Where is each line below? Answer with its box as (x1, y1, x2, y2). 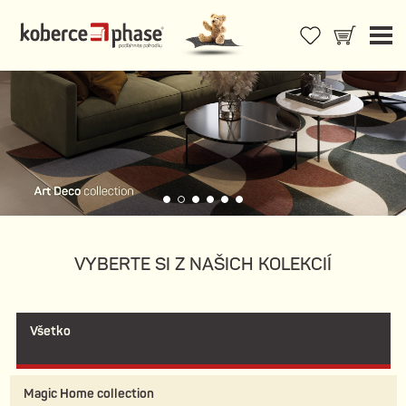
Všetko (29, 324, 71, 340)
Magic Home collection (23, 386, 154, 402)
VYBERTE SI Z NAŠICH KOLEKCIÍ (74, 253, 332, 275)
